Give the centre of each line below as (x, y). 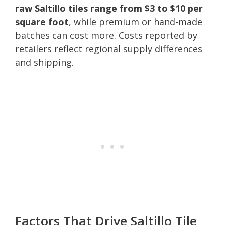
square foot (42, 21)
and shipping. (44, 62)
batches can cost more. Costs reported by (106, 35)
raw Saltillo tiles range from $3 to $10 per (109, 8)
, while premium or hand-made (136, 21)
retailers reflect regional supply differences (109, 48)
